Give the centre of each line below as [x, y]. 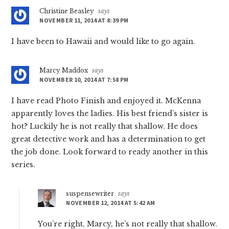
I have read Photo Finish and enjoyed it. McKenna [106, 101]
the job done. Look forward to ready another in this [110, 152]
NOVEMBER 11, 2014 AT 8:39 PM [84, 20]
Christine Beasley [67, 11]
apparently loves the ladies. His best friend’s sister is [110, 114]
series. [24, 165]
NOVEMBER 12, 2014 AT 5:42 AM [111, 203]
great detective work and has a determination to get [109, 139]
